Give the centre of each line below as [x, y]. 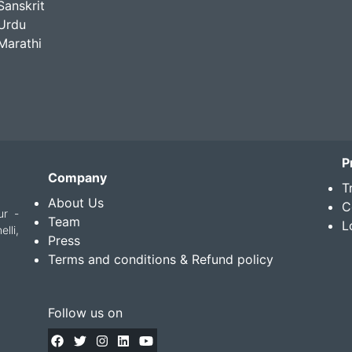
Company [78, 178]
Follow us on [86, 312]
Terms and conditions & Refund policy [161, 260]
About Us [76, 203]
